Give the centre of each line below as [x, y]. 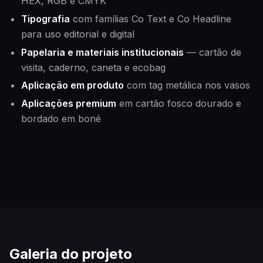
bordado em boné [61, 119]
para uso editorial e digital [78, 34]
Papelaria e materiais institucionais [102, 52]
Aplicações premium [69, 104]
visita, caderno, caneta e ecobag [93, 67]
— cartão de [213, 52]
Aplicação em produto [73, 85]
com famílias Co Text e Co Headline [151, 18]
